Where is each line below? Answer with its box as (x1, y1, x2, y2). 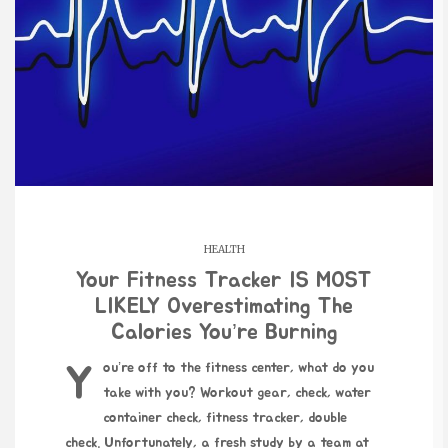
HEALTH (203, 242, 245, 256)
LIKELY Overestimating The (95, 294, 353, 317)
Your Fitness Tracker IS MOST (76, 268, 372, 291)
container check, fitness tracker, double (103, 410, 347, 425)
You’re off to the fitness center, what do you (65, 360, 93, 407)
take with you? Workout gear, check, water (103, 385, 371, 400)
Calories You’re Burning (111, 320, 337, 343)
